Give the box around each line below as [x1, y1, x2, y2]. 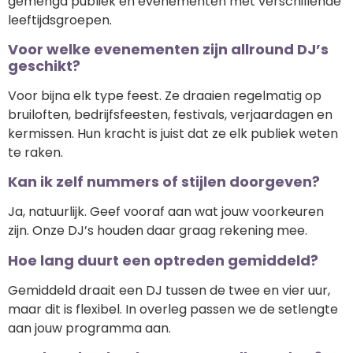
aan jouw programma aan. [8, 318, 171, 337]
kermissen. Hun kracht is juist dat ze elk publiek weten [8, 124, 338, 143]
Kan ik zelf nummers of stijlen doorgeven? [8, 172, 320, 192]
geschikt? [8, 56, 80, 76]
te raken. [8, 143, 63, 162]
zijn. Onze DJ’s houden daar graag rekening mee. [8, 221, 307, 240]
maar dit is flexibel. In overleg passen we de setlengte [8, 299, 338, 318]
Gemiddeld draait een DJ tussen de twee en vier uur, [8, 281, 330, 299]
